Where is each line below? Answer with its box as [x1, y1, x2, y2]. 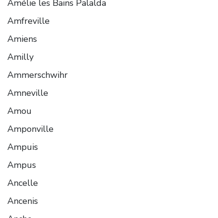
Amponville [7, 123, 54, 135]
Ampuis [7, 141, 38, 153]
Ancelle [7, 177, 38, 189]
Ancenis [7, 195, 38, 207]
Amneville [7, 87, 48, 99]
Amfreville [7, 15, 50, 27]
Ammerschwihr [7, 69, 68, 81]
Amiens [7, 33, 37, 45]
